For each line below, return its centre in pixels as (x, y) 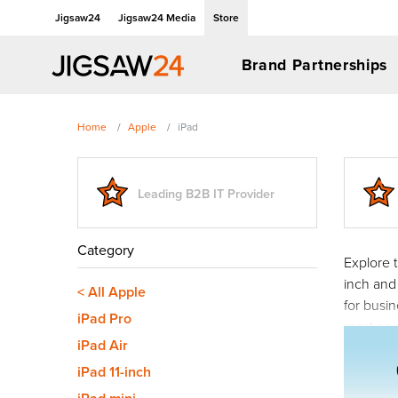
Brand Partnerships (314, 64)
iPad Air (103, 345)
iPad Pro (104, 318)
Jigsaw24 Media (157, 17)
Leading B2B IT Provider (206, 193)
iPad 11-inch (114, 372)
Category (106, 250)
